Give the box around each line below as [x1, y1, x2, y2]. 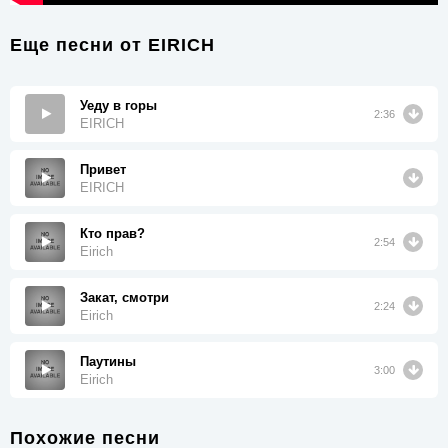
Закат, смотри [80, 289, 169, 305]
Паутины [80, 353, 136, 369]
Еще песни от [10, 35, 148, 55]
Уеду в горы [80, 97, 157, 113]
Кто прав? [80, 225, 145, 241]
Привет [80, 161, 126, 177]
